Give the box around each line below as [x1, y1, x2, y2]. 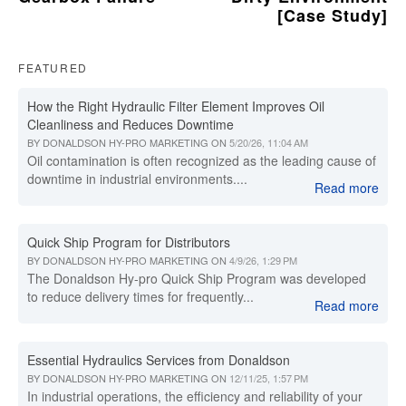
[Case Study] [277, 4, 388, 27]
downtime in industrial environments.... [27, 169, 247, 188]
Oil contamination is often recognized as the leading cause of [27, 151, 376, 169]
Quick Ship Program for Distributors [27, 233, 230, 251]
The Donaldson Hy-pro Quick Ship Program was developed [27, 269, 366, 287]
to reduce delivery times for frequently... [27, 287, 254, 305]
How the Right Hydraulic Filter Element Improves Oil [27, 97, 324, 115]
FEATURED [18, 60, 88, 75]
